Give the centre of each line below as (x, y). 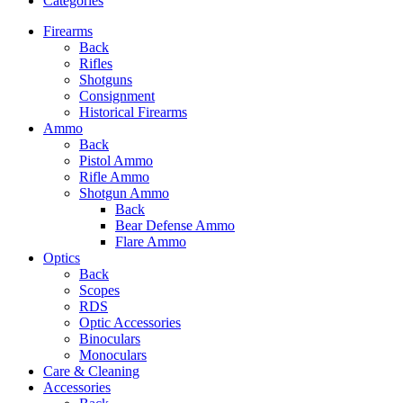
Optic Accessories (130, 323)
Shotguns (106, 80)
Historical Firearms (133, 112)
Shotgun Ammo (124, 193)
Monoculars (113, 355)
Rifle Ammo (114, 177)
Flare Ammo (151, 242)
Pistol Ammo (116, 161)
